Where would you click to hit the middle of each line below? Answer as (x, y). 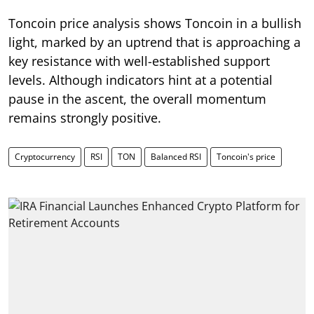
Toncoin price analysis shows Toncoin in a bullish (155, 23)
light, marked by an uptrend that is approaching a (155, 42)
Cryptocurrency (45, 156)
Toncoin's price (246, 156)
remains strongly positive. (87, 117)
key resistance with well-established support (139, 61)
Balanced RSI (176, 156)
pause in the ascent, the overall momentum (137, 98)
